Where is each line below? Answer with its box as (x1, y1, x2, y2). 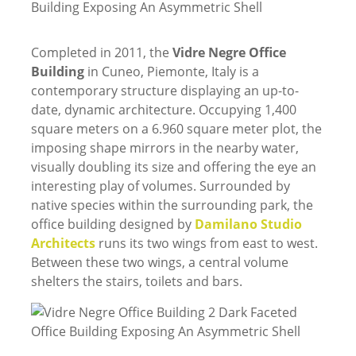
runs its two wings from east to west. (95, 234, 318, 252)
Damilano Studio (194, 215, 302, 233)
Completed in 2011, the (30, 44, 172, 61)
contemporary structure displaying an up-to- (30, 82, 299, 99)
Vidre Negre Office (172, 44, 286, 61)
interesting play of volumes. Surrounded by (30, 177, 290, 195)
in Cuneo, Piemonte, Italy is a (83, 63, 259, 80)
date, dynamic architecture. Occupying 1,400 (30, 101, 296, 118)
